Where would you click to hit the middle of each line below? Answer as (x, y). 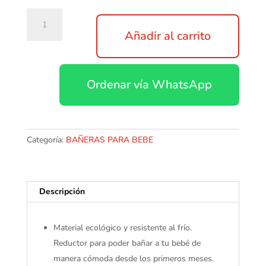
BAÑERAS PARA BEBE (109, 140)
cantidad (42, 97)
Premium (42, 42)
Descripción (62, 192)
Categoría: (46, 140)
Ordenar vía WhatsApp (150, 85)
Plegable (42, 28)
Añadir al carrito (168, 36)
